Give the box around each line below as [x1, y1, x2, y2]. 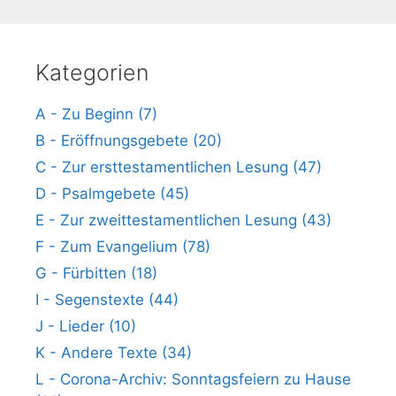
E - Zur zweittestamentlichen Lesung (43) [35, 210, 331, 229]
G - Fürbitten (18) [35, 263, 157, 282]
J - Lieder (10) [35, 316, 136, 335]
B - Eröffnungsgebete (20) [35, 131, 222, 149]
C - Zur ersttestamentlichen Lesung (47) [35, 157, 322, 176]
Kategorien [35, 58, 148, 86]
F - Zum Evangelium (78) [35, 237, 210, 255]
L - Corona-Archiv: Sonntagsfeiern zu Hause [35, 369, 351, 388]
